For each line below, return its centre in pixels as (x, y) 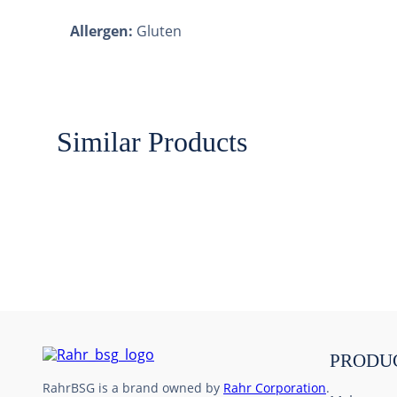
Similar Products (152, 142)
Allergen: (103, 31)
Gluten (159, 31)
